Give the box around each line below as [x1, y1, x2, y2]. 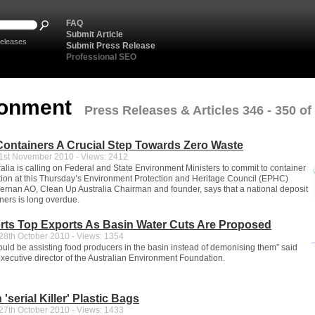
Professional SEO [66, 52, 136, 62]
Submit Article [66, 30, 123, 39]
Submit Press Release [66, 41, 155, 51]
